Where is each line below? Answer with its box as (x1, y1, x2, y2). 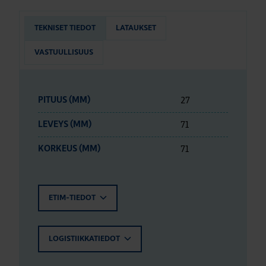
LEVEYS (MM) (38, 120, 91, 129)
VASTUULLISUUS (34, 49, 93, 56)
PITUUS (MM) (38, 96, 90, 104)
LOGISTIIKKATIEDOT (49, 235, 122, 243)
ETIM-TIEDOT (49, 194, 97, 202)
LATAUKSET (116, 24, 156, 32)
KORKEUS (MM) (38, 144, 100, 153)
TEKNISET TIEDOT (34, 24, 96, 32)
